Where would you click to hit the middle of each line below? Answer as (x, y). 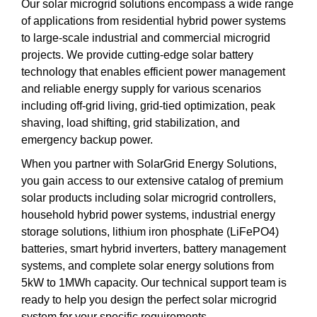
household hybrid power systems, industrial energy (148, 214)
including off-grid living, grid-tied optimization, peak (148, 105)
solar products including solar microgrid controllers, (149, 197)
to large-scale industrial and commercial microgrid (146, 38)
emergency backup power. (87, 139)
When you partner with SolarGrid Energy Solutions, (149, 163)
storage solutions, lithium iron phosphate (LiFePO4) (150, 231)
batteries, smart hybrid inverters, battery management (154, 248)
